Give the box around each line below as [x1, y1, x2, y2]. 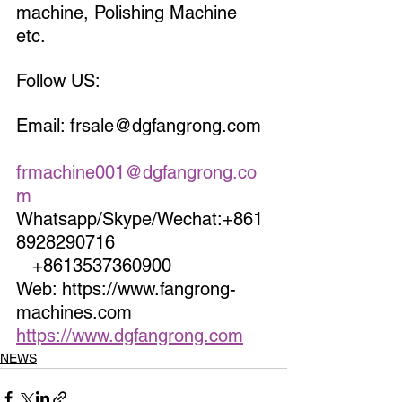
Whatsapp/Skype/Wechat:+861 [16, 207, 263, 230]
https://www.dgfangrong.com [16, 324, 243, 346]
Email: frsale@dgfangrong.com [16, 114, 267, 136]
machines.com [16, 301, 223, 323]
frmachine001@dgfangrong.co [16, 161, 257, 183]
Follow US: [16, 69, 100, 92]
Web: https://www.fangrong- [16, 277, 236, 300]
